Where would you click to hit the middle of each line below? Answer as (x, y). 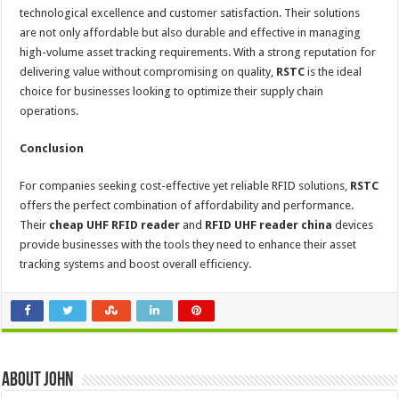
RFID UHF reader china (269, 225)
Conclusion (52, 149)
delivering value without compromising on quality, (148, 72)
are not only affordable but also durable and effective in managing (191, 33)
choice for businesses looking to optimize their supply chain (172, 92)
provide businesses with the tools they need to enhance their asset (188, 245)
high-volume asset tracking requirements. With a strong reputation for (198, 53)
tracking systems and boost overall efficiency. (136, 265)
